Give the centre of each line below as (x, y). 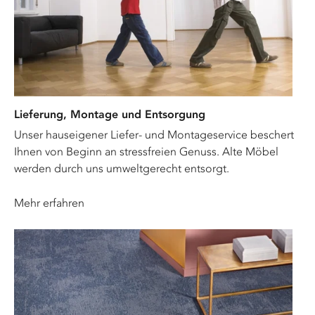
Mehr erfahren (49, 202)
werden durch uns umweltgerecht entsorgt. (122, 168)
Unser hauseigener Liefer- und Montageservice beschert (154, 134)
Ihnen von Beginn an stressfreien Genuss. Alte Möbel (146, 151)
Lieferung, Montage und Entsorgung (110, 114)
